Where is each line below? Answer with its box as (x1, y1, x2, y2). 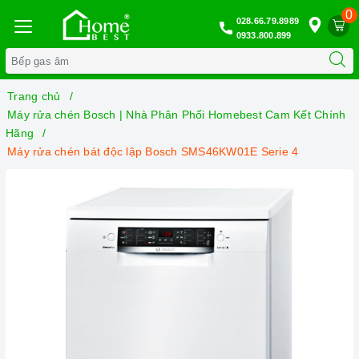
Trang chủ (7, 90, 61, 103)
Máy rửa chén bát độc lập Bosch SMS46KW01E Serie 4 (7, 145, 299, 158)
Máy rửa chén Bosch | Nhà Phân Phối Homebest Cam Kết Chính (7, 108, 346, 121)
